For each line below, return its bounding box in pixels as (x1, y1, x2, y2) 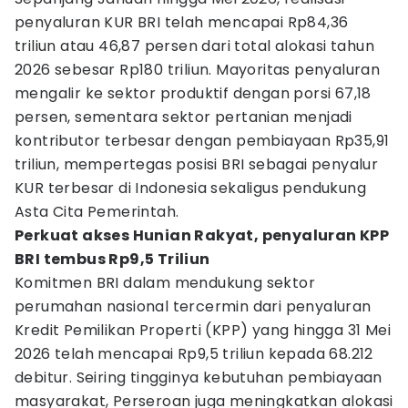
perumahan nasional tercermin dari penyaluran (15, 296, 372, 317)
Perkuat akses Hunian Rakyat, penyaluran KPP (15, 225, 390, 246)
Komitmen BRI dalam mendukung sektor (15, 272, 315, 293)
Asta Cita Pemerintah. (15, 201, 179, 222)
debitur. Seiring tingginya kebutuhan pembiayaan (15, 367, 382, 388)
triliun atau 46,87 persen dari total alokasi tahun (15, 36, 374, 56)
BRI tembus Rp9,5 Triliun (15, 249, 210, 270)
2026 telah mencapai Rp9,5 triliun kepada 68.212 (15, 343, 373, 364)
